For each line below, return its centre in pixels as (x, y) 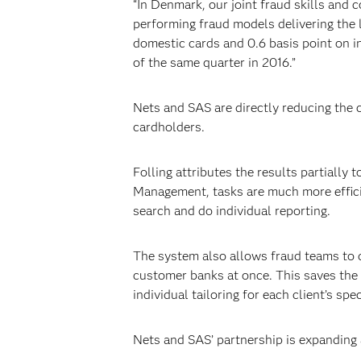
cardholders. (168, 127)
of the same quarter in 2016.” (214, 62)
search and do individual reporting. (231, 211)
